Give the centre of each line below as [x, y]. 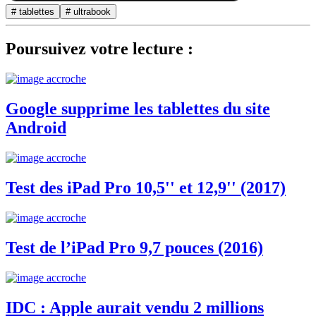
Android [36, 128]
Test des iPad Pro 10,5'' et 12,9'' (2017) [146, 188]
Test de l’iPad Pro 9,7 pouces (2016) [134, 247]
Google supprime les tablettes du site [138, 109]
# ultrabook [88, 11]
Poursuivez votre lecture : [99, 49]
